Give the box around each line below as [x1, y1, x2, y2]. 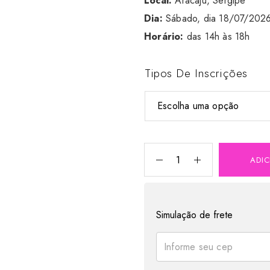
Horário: [144, 30, 187, 44]
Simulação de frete [156, 208, 233, 222]
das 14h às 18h [186, 30, 250, 44]
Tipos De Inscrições [145, 65, 248, 82]
